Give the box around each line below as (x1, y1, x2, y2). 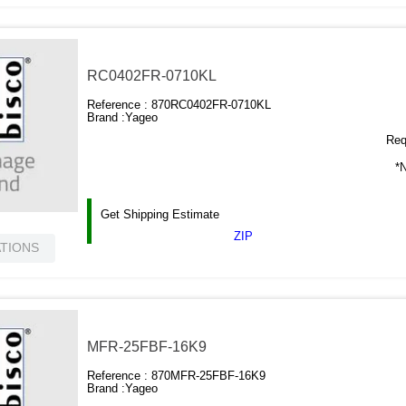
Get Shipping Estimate (101, 208, 220, 222)
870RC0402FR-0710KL (151, 98, 272, 112)
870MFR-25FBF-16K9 (151, 369, 266, 383)
